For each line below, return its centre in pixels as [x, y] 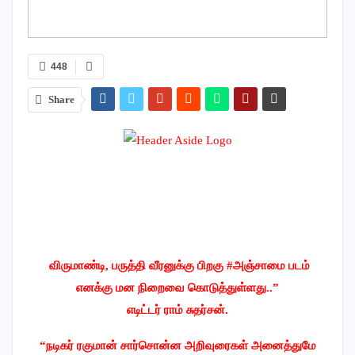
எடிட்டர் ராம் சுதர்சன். [177, 310]
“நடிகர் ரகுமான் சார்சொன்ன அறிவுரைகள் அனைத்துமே [177, 346]
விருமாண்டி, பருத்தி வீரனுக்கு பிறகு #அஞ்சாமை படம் [177, 266]
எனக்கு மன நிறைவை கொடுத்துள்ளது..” [177, 288]
